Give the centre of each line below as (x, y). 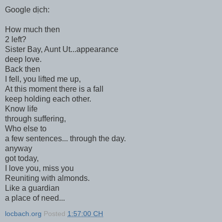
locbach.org (23, 213)
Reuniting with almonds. (47, 178)
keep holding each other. (48, 99)
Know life (21, 109)
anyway (19, 148)
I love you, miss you (39, 168)
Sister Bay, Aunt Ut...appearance (62, 49)
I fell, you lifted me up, (43, 79)
